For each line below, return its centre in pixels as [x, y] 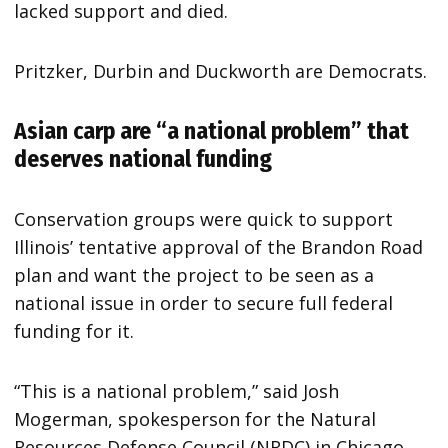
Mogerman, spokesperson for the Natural [195, 418]
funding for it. [74, 330]
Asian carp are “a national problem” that [212, 130]
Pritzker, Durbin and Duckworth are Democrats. [221, 70]
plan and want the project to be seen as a [194, 274]
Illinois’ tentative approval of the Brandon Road [219, 246]
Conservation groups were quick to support [204, 218]
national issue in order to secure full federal [204, 302]
